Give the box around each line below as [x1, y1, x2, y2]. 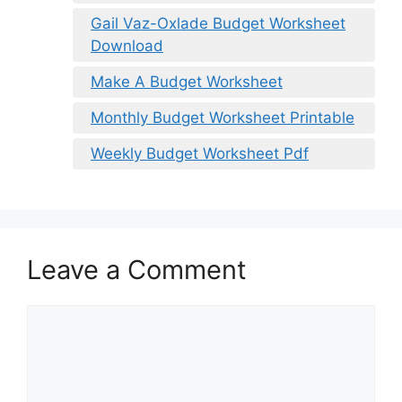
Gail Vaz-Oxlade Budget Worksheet [91, 13, 345, 32]
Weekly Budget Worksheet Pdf [91, 144, 309, 162]
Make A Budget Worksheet [91, 72, 283, 91]
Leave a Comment [27, 253, 247, 285]
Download [91, 36, 163, 55]
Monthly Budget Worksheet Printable [91, 108, 354, 127]
